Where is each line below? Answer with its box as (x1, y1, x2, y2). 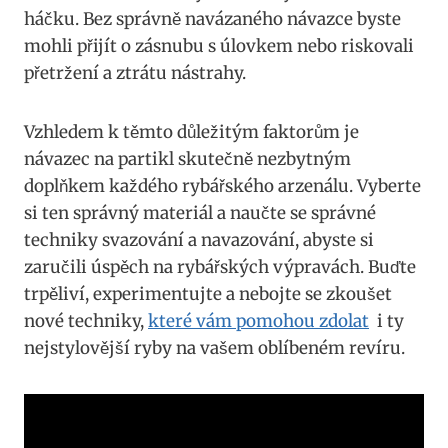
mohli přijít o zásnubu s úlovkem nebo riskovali (24, 35, 414, 58)
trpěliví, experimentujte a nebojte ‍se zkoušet (24, 283, 392, 306)
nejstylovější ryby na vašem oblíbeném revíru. (24, 337, 405, 360)
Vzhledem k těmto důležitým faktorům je (24, 121, 359, 144)
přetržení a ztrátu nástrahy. (24, 62, 246, 85)
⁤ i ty (369, 310, 404, 333)
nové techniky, (24, 310, 148, 333)
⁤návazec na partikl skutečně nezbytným (24, 148, 351, 171)
